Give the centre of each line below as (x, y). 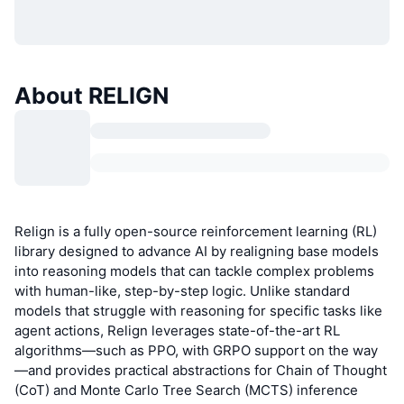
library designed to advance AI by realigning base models (197, 251)
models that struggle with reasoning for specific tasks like (198, 310)
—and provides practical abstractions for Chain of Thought (201, 370)
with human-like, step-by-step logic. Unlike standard (182, 290)
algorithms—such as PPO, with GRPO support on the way (196, 350)
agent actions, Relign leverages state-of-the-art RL (177, 330)
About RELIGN (92, 95)
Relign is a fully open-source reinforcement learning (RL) (196, 231)
